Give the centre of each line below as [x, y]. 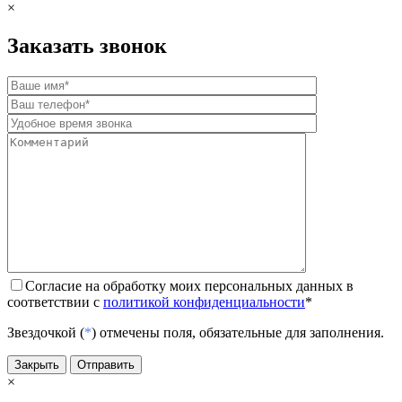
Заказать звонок [87, 45]
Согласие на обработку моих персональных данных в [189, 285]
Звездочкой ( [46, 332]
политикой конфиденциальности [204, 301]
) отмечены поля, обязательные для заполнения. [238, 332]
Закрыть [37, 364]
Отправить [106, 364]
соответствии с [55, 301]
